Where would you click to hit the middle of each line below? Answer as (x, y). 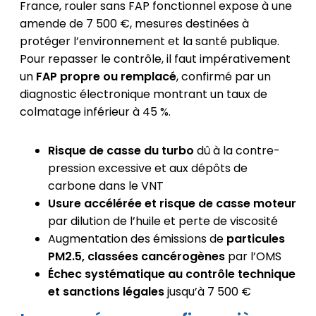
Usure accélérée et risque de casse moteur (172, 203)
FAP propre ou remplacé (106, 76)
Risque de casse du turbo (121, 150)
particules (255, 238)
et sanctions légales (106, 291)
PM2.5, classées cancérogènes (136, 256)
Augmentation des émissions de (137, 238)
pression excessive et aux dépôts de (147, 168)
